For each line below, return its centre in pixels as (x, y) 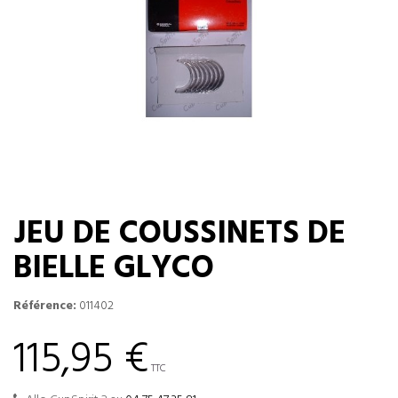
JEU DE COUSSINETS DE (179, 235)
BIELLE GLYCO (114, 269)
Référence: (45, 306)
